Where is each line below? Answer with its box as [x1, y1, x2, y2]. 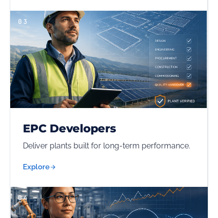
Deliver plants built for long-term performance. [23, 141, 190, 150]
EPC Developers [23, 122, 116, 135]
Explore [23, 163, 50, 171]
